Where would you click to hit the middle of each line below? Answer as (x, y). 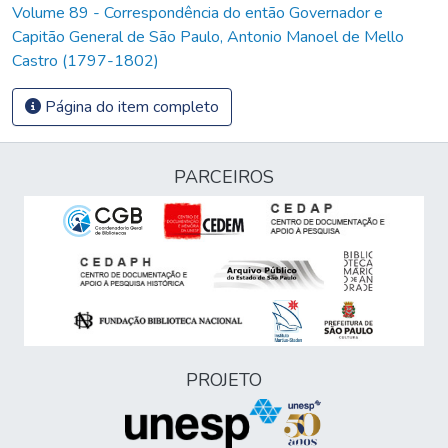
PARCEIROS (224, 177)
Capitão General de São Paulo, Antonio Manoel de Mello (208, 36)
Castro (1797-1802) (85, 60)
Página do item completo (130, 106)
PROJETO (224, 380)
